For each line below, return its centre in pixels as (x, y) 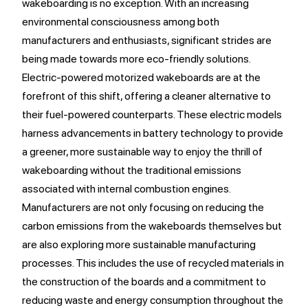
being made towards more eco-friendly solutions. (136, 59)
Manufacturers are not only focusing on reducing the (143, 207)
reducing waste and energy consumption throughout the (153, 300)
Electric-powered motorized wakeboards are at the (141, 77)
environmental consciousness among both (121, 22)
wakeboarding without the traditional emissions (132, 170)
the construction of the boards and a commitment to (144, 282)
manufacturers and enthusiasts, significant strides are (147, 40)
